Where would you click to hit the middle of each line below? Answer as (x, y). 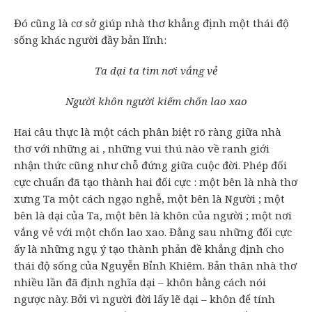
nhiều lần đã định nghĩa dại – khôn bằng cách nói (140, 282)
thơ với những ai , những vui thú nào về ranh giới (142, 149)
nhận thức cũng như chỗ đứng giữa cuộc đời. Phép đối (150, 165)
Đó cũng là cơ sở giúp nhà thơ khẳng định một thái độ (151, 23)
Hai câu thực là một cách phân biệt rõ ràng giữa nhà (148, 132)
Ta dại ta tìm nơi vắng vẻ (156, 71)
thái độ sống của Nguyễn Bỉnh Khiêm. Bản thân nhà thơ (155, 266)
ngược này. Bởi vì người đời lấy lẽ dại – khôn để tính (145, 299)
